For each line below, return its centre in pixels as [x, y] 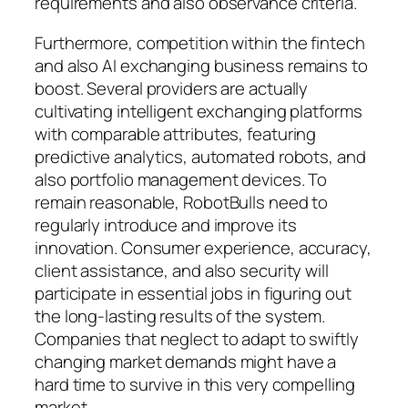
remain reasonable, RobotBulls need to [182, 202]
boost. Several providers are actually [172, 88]
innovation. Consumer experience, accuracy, [203, 247]
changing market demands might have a [186, 361]
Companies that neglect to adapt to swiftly [197, 338]
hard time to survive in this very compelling [195, 384]
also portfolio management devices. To [181, 179]
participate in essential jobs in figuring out [193, 293]
